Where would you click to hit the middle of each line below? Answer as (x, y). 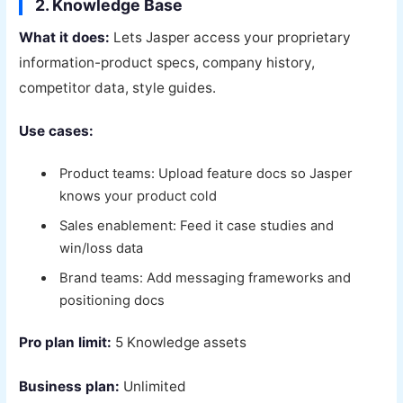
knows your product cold (139, 196)
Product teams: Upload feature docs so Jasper (206, 173)
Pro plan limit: (66, 343)
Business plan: (70, 386)
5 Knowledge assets (179, 343)
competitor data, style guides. (118, 87)
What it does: (65, 37)
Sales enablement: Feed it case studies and (197, 225)
